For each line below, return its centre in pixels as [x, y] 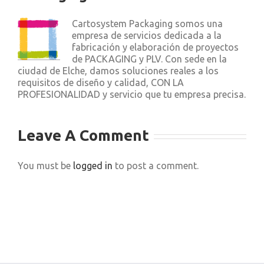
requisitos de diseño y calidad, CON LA [101, 82]
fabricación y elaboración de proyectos [155, 47]
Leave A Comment [83, 135]
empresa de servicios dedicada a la [147, 35]
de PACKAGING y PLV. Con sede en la [149, 59]
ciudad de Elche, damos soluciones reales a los [118, 71]
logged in [93, 166]
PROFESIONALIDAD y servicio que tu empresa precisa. [132, 94]
